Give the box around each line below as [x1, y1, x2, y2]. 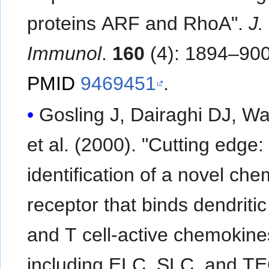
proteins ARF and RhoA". [27, 13, 249, 35]
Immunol [27, 43, 102, 65]
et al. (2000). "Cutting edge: [27, 133, 264, 156]
